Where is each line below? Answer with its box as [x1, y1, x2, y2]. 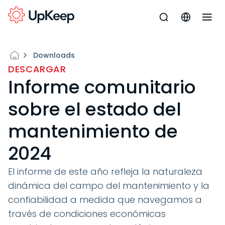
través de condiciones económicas [8, 207, 166, 220]
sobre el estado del [8, 96, 181, 122]
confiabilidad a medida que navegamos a [8, 193, 202, 206]
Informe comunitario [8, 74, 196, 100]
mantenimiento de [8, 119, 178, 144]
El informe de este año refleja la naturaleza [8, 165, 202, 178]
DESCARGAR [8, 63, 66, 75]
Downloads [33, 50, 75, 60]
